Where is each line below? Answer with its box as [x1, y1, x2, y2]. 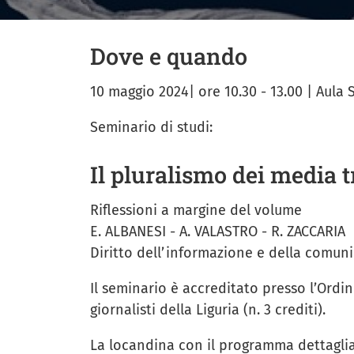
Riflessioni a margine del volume [90, 201, 306, 220]
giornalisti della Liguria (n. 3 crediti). [90, 301, 326, 319]
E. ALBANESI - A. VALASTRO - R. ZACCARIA [90, 223, 345, 241]
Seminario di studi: [90, 119, 213, 137]
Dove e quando [90, 41, 247, 72]
